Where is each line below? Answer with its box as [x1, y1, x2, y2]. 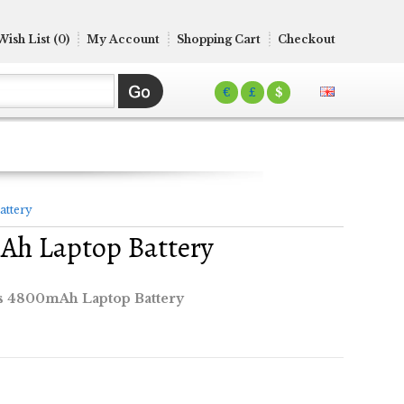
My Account [87, 32, 160, 46]
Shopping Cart [177, 32, 261, 46]
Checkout [278, 32, 335, 46]
